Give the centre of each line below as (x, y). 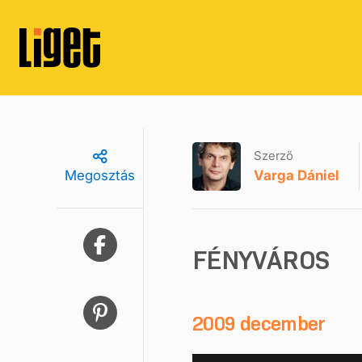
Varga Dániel (297, 175)
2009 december (259, 324)
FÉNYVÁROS (261, 260)
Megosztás (100, 175)
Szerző (274, 155)
